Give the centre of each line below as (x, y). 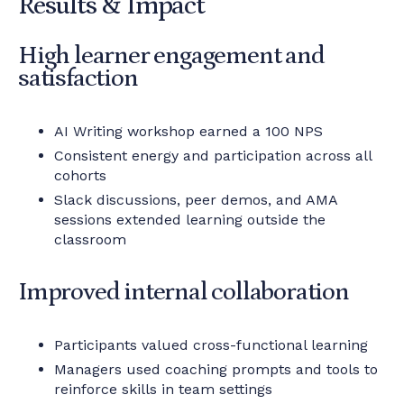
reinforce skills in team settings (163, 389)
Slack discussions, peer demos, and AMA (196, 200)
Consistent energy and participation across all (213, 156)
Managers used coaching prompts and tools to (216, 369)
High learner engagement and (171, 56)
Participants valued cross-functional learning (211, 345)
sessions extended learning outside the (190, 220)
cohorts (80, 175)
